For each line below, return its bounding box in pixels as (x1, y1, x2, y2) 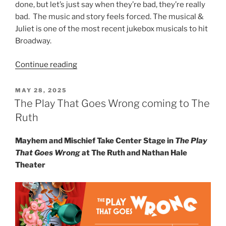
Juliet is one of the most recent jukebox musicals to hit (15, 24, 208, 34)
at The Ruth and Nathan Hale (82, 148, 187, 157)
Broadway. (15, 36, 51, 46)
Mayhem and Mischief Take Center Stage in (15, 136, 175, 145)
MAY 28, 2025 (15, 86, 67, 94)
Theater (15, 160, 45, 169)
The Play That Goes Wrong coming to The (14, 97, 210, 109)
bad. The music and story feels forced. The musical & (15, 12, 204, 22)
